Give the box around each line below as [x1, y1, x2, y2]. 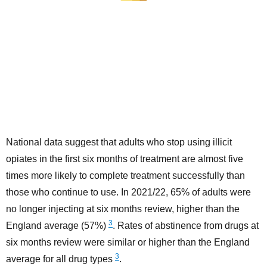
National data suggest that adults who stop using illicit [6, 137, 232, 148]
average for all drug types [6, 254, 115, 265]
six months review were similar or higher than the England [6, 237, 250, 248]
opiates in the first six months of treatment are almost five [6, 154, 243, 164]
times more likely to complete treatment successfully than [6, 170, 245, 181]
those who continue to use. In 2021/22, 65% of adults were [6, 187, 251, 198]
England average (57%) [6, 221, 108, 231]
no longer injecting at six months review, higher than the [6, 204, 240, 215]
